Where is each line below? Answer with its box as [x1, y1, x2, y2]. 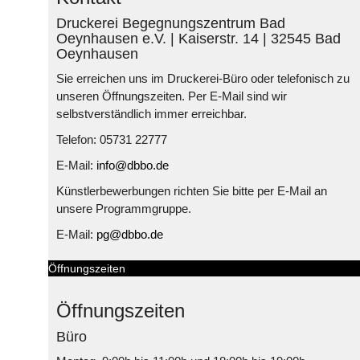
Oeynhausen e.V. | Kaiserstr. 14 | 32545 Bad [56, 30, 341, 47]
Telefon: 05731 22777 [56, 132, 167, 146]
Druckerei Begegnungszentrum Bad [56, 14, 285, 31]
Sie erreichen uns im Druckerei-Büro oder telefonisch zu [56, 71, 350, 85]
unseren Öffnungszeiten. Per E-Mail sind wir [56, 88, 287, 103]
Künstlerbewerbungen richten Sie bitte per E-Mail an [56, 183, 327, 198]
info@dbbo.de [96, 157, 169, 172]
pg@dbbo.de [96, 227, 163, 241]
